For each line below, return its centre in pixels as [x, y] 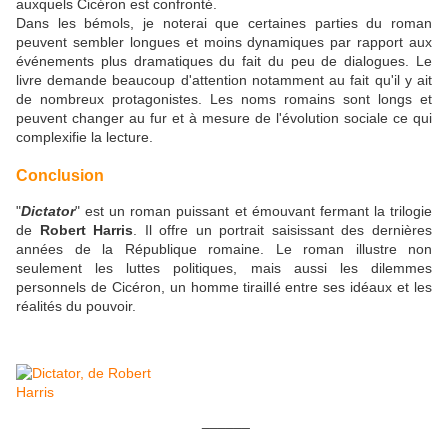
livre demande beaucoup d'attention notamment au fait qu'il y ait [224, 80]
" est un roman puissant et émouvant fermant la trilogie [253, 210]
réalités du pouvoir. [76, 305]
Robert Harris [86, 229]
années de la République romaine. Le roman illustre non [224, 248]
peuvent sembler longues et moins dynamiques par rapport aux [224, 42]
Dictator [48, 210]
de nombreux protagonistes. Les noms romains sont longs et [224, 99]
